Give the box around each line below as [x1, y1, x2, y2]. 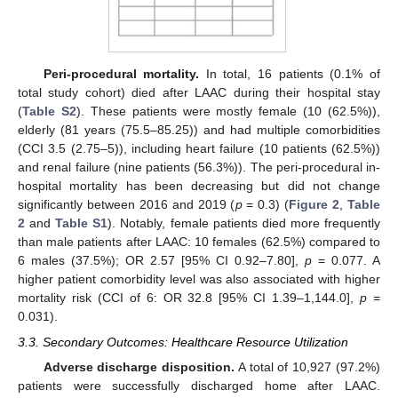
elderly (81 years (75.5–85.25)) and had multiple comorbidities [18, 123, 380, 138]
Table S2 [22, 104, 76, 119]
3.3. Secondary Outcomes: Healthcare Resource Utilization [18, 334, 348, 349]
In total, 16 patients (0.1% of [199, 67, 381, 82]
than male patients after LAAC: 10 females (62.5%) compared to [18, 235, 380, 250]
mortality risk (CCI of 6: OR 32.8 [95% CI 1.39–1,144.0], [18, 291, 361, 306]
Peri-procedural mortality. [43, 67, 200, 82]
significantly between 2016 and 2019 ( [18, 197, 235, 212]
